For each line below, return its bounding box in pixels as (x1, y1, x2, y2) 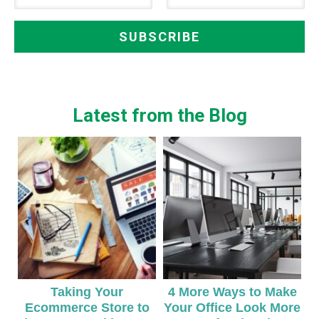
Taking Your (51, 284, 123, 299)
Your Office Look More (164, 300, 300, 315)
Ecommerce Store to (24, 300, 150, 315)
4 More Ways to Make (167, 284, 297, 299)
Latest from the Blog (72, 104, 247, 126)
